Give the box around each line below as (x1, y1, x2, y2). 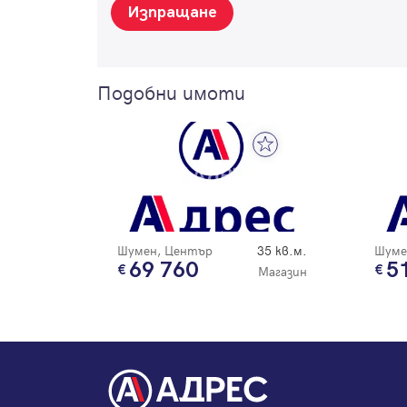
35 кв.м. (256, 241, 307, 259)
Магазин (257, 262, 307, 280)
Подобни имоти (97, 78, 245, 106)
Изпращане (127, 3, 217, 23)
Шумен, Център (117, 241, 213, 259)
